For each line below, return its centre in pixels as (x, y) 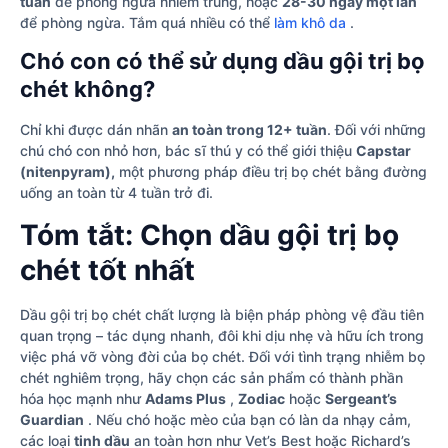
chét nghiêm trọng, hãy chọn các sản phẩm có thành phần (211, 377)
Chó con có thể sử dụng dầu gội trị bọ (222, 61)
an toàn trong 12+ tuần (249, 130)
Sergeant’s (361, 398)
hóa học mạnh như (82, 398)
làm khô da (310, 22)
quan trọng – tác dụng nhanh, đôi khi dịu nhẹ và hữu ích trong (222, 335)
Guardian (52, 419)
